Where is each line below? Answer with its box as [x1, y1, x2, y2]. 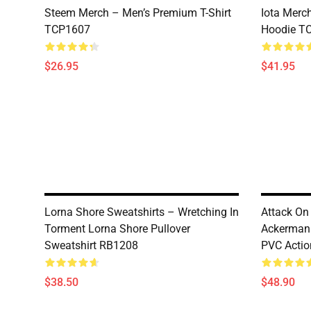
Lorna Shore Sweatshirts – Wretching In [44, 205, 239, 219]
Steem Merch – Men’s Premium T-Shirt [44, 6, 231, 19]
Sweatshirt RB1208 [44, 239, 138, 252]
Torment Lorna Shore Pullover [44, 222, 190, 235]
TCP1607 [44, 23, 90, 36]
